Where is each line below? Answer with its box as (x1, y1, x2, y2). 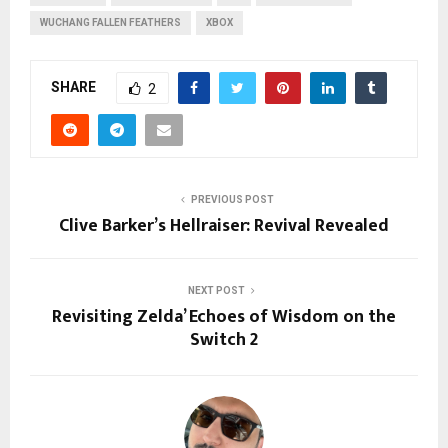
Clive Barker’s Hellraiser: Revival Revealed (59, 211, 389, 242)
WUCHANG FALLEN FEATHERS (40, 17, 181, 29)
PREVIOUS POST (190, 194, 274, 206)
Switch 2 (190, 325, 258, 356)
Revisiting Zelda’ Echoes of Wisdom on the (52, 302, 396, 333)
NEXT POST (187, 285, 245, 297)
